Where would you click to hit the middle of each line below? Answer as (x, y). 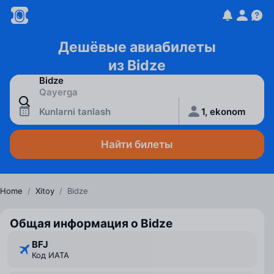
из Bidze (137, 65)
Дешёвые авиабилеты (137, 47)
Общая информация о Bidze (91, 224)
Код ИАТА (53, 255)
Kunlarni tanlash (75, 111)
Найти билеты (137, 144)
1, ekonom (224, 111)
